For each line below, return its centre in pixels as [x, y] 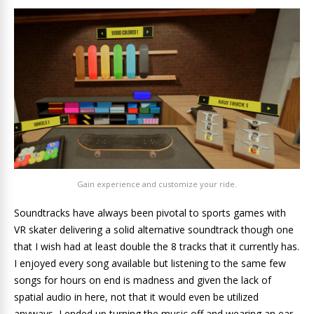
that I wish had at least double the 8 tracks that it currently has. [157, 247]
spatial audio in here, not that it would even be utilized [136, 297]
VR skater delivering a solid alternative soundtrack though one [154, 230]
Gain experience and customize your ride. [157, 184]
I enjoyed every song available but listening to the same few [150, 264]
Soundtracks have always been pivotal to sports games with [150, 213]
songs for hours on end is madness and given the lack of [143, 280]
